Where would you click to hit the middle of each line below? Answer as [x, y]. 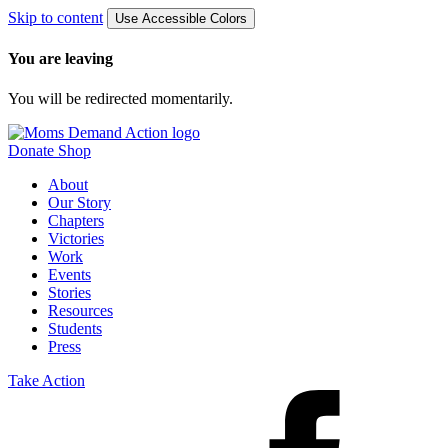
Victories [76, 238]
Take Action [46, 380]
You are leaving [60, 59]
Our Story [79, 202]
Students [75, 328]
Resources [80, 310]
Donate [31, 150]
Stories [69, 292]
